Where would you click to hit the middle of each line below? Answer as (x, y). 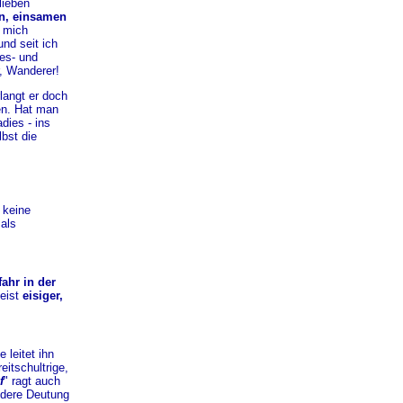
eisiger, (42, 296)
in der (39, 282)
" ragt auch (31, 381)
